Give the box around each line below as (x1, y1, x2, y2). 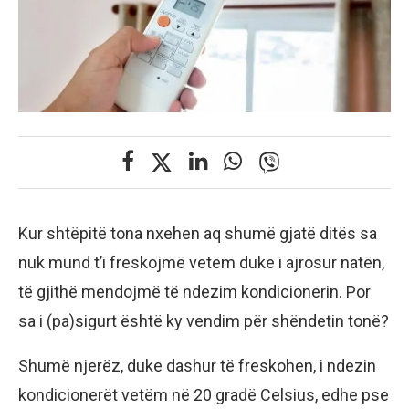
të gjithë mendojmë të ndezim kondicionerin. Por (18, 282, 371, 302)
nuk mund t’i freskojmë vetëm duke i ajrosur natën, (18, 253, 384, 273)
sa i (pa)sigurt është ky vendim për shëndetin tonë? (18, 311, 389, 331)
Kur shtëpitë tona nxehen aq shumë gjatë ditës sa (18, 224, 377, 244)
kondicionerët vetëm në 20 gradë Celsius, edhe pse (18, 385, 389, 405)
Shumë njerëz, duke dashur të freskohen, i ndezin (18, 356, 376, 376)
